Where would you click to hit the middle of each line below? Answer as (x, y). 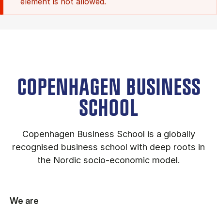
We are (24, 201)
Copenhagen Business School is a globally (108, 134)
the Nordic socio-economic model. (108, 160)
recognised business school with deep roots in (108, 147)
